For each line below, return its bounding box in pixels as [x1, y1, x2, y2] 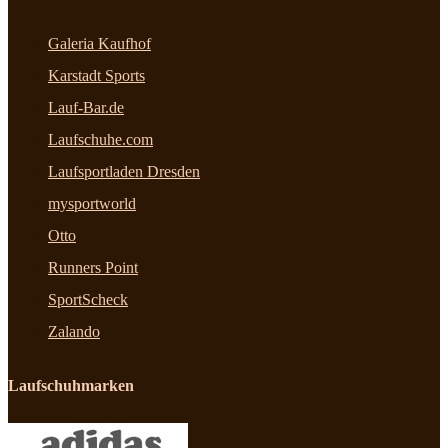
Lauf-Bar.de [48, 99, 124, 117]
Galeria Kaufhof [48, 35, 151, 53]
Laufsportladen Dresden [48, 163, 200, 181]
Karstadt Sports [48, 67, 145, 85]
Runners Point [48, 259, 138, 277]
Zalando [48, 323, 100, 341]
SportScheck [48, 291, 128, 309]
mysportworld [48, 195, 136, 213]
